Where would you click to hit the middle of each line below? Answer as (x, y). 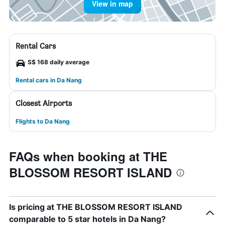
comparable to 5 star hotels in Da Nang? (87, 219)
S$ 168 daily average (59, 62)
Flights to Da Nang (43, 121)
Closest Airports (44, 103)
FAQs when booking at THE (88, 156)
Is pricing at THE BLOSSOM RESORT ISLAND (96, 207)
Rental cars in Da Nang (49, 80)
